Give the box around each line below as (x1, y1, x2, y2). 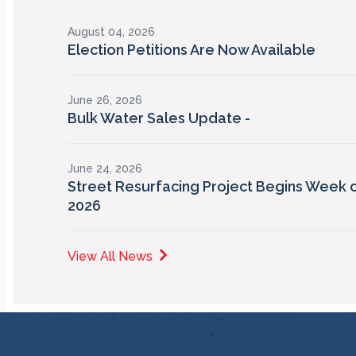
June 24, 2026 (68, 162, 142, 175)
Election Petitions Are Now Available (68, 41, 315, 58)
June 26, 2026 (68, 94, 142, 106)
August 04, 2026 (68, 25, 155, 38)
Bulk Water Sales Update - (68, 110, 250, 126)
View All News (68, 249, 153, 264)
